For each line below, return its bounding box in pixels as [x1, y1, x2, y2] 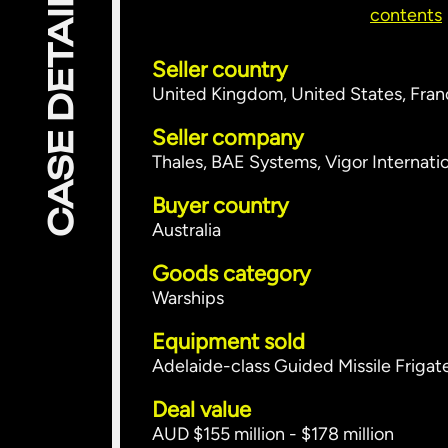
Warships [152, 287, 224, 309]
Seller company [152, 124, 304, 151]
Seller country [152, 56, 288, 83]
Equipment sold [152, 328, 305, 355]
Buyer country [152, 192, 289, 219]
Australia [152, 219, 221, 241]
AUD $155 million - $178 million [152, 423, 394, 445]
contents [370, 4, 442, 26]
